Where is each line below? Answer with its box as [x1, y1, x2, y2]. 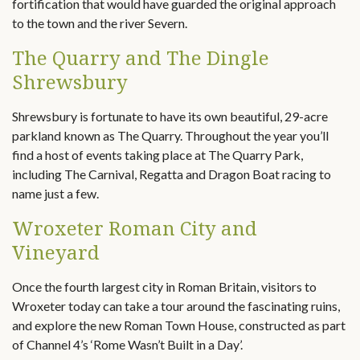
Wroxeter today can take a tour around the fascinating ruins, [12, 298, 340, 313]
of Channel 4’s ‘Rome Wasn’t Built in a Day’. [12, 337, 243, 352]
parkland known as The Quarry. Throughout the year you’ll [12, 128, 329, 143]
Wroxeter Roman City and [12, 215, 257, 241]
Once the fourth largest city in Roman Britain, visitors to [12, 279, 317, 294]
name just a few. [12, 186, 99, 201]
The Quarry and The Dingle [12, 44, 269, 71]
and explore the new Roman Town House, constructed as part [12, 317, 346, 333]
